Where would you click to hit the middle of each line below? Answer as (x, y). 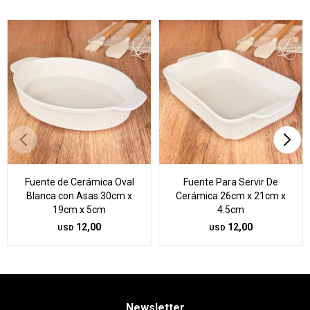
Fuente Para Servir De (231, 182)
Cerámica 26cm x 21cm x (231, 196)
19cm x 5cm (79, 210)
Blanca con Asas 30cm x (79, 196)
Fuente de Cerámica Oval (79, 182)
